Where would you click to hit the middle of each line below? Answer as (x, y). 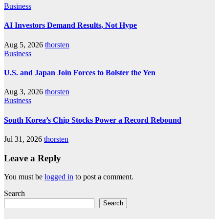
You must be (24, 177)
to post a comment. (103, 177)
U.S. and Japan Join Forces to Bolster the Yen (80, 73)
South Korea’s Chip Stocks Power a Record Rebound (93, 120)
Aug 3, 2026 (23, 92)
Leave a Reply (33, 158)
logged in (59, 177)
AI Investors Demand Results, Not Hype (70, 25)
